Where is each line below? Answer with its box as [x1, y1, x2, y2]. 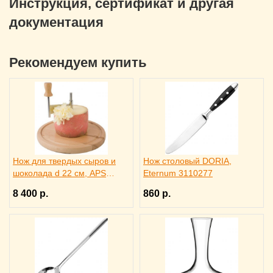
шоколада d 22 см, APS [13, 168, 106, 178]
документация [9, 15, 104, 30]
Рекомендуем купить [9, 55, 147, 70]
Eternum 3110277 [143, 168, 213, 178]
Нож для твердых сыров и [13, 156, 116, 166]
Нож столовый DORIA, [143, 156, 232, 166]
